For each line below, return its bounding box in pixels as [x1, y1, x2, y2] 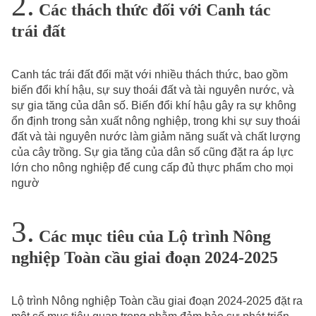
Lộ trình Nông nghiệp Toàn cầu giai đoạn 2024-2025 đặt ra [11, 294, 303, 307]
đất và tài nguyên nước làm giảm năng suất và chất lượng [11, 130, 300, 143]
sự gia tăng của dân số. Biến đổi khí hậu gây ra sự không [11, 99, 296, 112]
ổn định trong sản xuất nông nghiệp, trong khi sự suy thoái [11, 115, 300, 128]
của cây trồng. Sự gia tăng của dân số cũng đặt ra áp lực [11, 146, 293, 159]
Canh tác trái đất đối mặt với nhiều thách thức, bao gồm [11, 68, 288, 81]
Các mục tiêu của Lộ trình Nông [35, 226, 271, 245]
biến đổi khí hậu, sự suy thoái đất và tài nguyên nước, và [11, 84, 294, 97]
